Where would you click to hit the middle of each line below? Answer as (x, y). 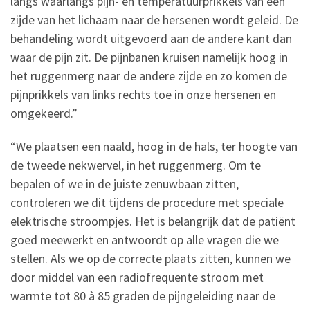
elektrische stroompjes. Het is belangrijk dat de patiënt (153, 221)
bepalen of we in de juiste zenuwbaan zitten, (125, 184)
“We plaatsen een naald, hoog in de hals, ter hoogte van (154, 147)
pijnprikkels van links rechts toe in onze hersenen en (143, 95)
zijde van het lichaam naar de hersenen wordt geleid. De (154, 20)
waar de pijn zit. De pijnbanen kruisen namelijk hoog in (149, 57)
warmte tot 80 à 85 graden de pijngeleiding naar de (143, 296)
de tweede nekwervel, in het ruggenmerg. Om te (136, 165)
